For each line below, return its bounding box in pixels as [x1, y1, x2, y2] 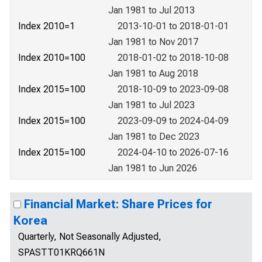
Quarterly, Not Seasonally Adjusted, [18, 231, 161, 242]
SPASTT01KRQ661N [18, 247, 105, 258]
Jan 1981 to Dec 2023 [108, 131, 199, 142]
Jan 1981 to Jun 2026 [108, 163, 197, 174]
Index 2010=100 [18, 52, 85, 63]
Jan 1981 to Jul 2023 [108, 99, 195, 111]
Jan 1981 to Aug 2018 [108, 68, 198, 79]
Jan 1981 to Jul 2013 [108, 5, 195, 16]
